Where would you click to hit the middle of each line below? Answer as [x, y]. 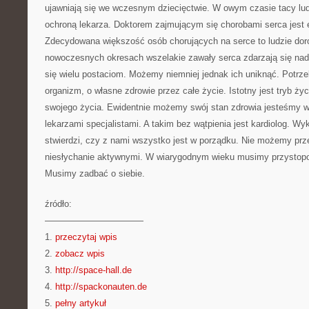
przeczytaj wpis [86, 237]
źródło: [58, 204]
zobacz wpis [80, 253]
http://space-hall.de [93, 270]
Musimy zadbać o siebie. [95, 173]
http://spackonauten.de [101, 287]
